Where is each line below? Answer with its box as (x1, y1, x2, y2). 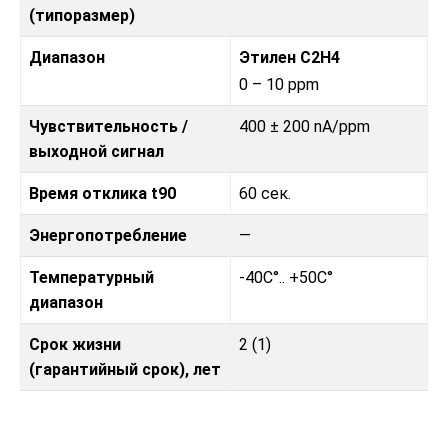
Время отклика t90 (29, 184, 176, 204)
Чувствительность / (29, 117, 188, 137)
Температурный (29, 268, 154, 288)
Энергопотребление (29, 226, 187, 246)
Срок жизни (29, 335, 121, 355)
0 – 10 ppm (239, 75, 319, 95)
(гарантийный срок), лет (29, 360, 221, 380)
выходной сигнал (29, 142, 164, 162)
